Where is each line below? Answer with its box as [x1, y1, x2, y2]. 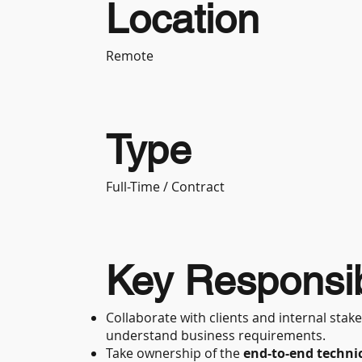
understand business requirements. [106, 326, 326, 345]
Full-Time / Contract [106, 178, 225, 196]
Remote [106, 47, 154, 65]
